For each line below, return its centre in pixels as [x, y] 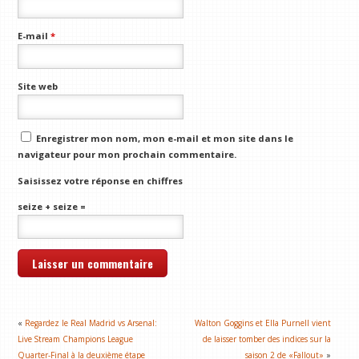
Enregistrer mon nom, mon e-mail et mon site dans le [165, 139]
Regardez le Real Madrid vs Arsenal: [91, 323]
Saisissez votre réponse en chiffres [101, 180]
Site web [38, 87]
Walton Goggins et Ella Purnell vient [263, 323]
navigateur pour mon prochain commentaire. [127, 155]
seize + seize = [52, 207]
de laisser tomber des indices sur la [267, 339]
